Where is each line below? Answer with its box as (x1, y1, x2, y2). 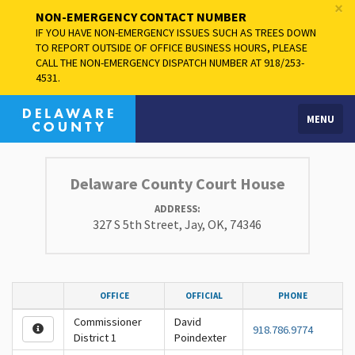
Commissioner (74, 315, 142, 329)
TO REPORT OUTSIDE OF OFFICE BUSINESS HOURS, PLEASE (36, 40, 307, 55)
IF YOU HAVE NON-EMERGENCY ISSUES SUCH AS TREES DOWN (36, 25, 316, 40)
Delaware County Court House (69, 174, 285, 193)
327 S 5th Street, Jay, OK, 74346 (93, 216, 262, 232)
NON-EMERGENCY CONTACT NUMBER (36, 9, 246, 25)
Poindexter (174, 330, 227, 345)
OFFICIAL (185, 290, 223, 301)
